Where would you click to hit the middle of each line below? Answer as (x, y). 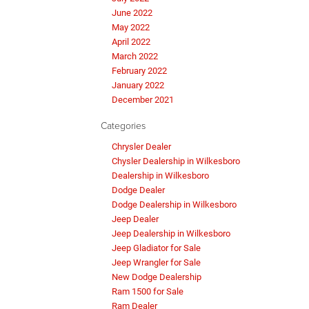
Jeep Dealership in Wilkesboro (171, 234)
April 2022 (131, 42)
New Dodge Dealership (157, 277)
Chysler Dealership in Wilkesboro (176, 161)
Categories (123, 126)
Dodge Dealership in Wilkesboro (174, 205)
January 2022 (138, 86)
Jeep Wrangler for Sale (156, 263)
